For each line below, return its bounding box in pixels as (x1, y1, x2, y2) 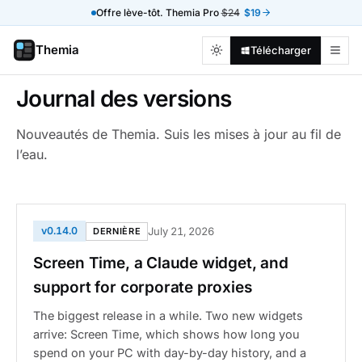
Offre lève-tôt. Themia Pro (95, 6, 221, 19)
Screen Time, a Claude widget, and (33, 254, 288, 272)
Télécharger (250, 44, 311, 57)
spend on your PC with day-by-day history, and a (33, 346, 306, 360)
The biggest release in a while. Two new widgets (33, 309, 303, 322)
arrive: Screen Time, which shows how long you (33, 327, 300, 341)
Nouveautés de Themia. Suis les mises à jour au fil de (16, 126, 341, 142)
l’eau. (16, 146, 48, 162)
